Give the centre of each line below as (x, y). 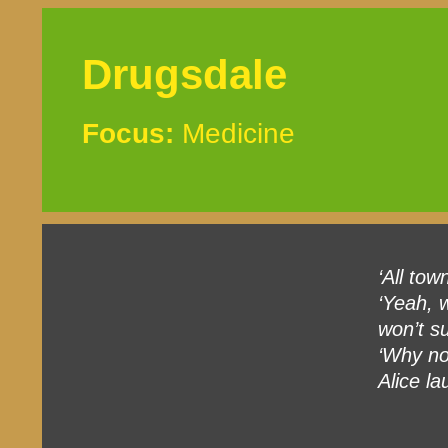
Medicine (234, 134)
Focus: (128, 134)
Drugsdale (184, 75)
